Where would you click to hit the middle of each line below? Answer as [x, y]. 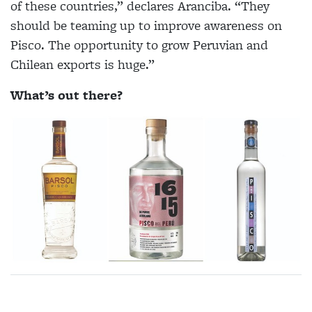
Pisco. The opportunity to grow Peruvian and [139, 45]
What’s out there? [67, 95]
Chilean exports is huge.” [83, 65]
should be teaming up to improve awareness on [146, 26]
